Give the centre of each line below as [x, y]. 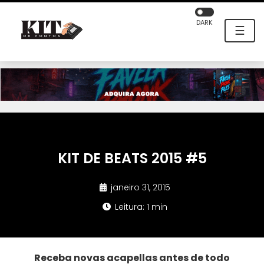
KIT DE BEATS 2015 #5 [132, 159]
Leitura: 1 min [140, 207]
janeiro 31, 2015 [139, 188]
